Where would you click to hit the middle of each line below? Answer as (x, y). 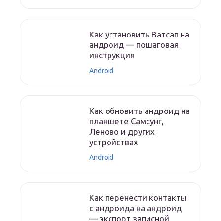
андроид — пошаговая (134, 45)
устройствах (114, 142)
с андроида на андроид (136, 208)
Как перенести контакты (138, 198)
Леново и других (122, 132)
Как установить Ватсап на (140, 35)
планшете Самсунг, (127, 121)
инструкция (112, 55)
